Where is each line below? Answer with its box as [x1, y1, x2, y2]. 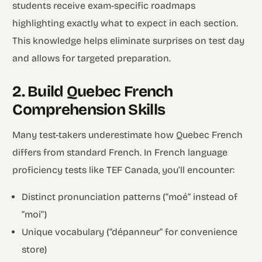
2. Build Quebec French [12, 82, 173, 101]
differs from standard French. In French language [12, 146, 228, 158]
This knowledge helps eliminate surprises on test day [12, 35, 245, 46]
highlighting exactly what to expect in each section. [12, 17, 239, 29]
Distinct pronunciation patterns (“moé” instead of [22, 191, 238, 202]
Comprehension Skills [12, 100, 166, 119]
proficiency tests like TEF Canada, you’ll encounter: [12, 164, 235, 175]
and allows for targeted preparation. [12, 52, 171, 64]
